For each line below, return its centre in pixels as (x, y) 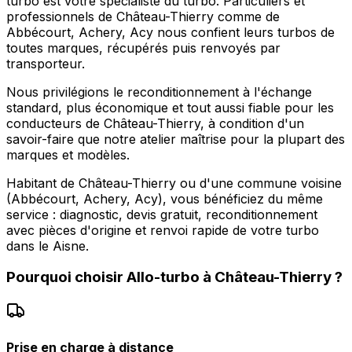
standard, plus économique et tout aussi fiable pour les (170, 107)
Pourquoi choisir (66, 277)
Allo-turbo (163, 277)
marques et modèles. (68, 154)
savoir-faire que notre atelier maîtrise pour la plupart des (176, 139)
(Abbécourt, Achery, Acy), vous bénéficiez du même (165, 198)
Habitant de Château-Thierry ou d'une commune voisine (174, 183)
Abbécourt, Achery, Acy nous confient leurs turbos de (170, 32)
